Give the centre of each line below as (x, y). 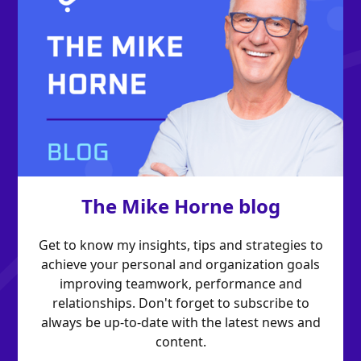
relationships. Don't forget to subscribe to (180, 303)
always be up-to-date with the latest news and (180, 323)
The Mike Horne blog (180, 206)
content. (180, 342)
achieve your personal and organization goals (180, 265)
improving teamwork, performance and (180, 284)
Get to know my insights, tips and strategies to (180, 245)
